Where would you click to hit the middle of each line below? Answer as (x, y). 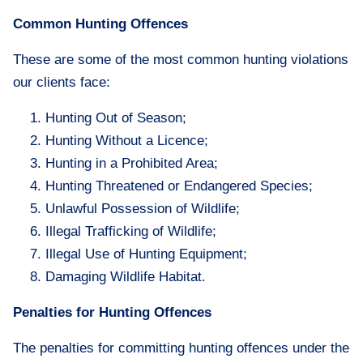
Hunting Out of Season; (116, 118)
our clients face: (62, 82)
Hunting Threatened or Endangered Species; (179, 186)
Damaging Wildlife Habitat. (126, 277)
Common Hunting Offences (100, 24)
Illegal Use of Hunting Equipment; (146, 254)
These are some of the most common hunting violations (181, 60)
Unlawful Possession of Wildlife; (143, 209)
